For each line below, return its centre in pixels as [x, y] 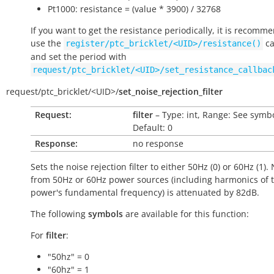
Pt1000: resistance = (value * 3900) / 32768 [134, 9]
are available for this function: [186, 214]
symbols [106, 214]
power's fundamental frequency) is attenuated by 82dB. [145, 192]
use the [47, 43]
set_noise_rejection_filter [171, 91]
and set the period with [79, 57]
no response [158, 143]
